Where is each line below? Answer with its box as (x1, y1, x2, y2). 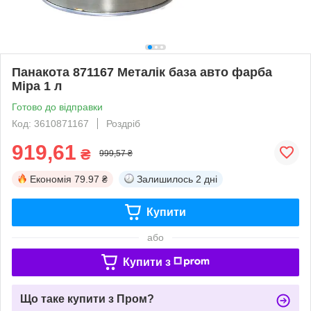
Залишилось (137, 173, 193, 185)
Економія (30, 173, 72, 185)
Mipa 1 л (12, 78, 62, 93)
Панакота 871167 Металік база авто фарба (12, 65, 272, 79)
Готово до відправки (12, 101, 103, 112)
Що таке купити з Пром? (20, 292, 154, 305)
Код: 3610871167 (12, 117, 89, 129)
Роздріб (106, 117, 140, 129)
